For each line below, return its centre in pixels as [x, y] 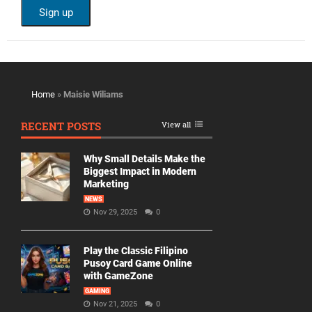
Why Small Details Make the [145, 159]
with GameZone [118, 276]
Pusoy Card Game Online [138, 263]
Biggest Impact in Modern [140, 171]
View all [176, 124]
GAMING [97, 291]
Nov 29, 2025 [116, 212]
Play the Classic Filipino [136, 251]
